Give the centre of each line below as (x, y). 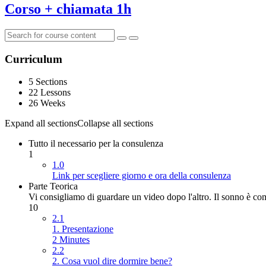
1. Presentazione (83, 229)
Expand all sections (41, 123)
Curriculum (34, 59)
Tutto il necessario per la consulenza (96, 144)
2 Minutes (71, 240)
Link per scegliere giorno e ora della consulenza (142, 176)
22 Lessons (50, 93)
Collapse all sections (115, 123)
